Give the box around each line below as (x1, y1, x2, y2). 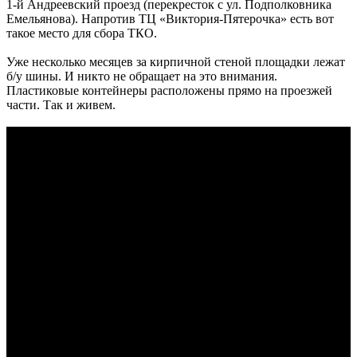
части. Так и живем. (6, 97, 116, 112)
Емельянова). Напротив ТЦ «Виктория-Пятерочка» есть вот (6, 11, 334, 25)
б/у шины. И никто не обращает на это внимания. (6, 69, 277, 83)
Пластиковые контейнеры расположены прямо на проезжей (6, 83, 332, 97)
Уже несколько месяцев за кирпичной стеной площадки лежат (6, 54, 345, 69)
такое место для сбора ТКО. (6, 25, 157, 40)
